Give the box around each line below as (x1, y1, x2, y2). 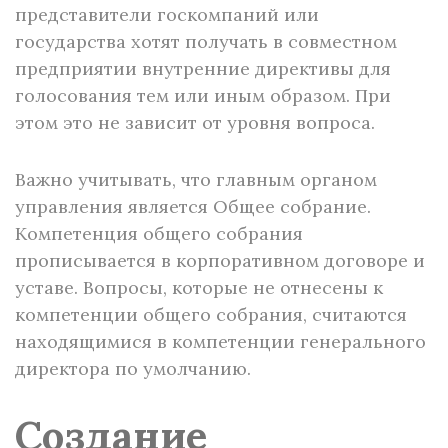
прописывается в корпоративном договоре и (15, 249, 425, 272)
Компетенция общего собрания (15, 222, 303, 245)
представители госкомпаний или (15, 3, 319, 26)
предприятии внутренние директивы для (15, 57, 391, 80)
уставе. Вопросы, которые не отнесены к (15, 276, 383, 299)
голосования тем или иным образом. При (15, 84, 391, 107)
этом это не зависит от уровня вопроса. (15, 111, 375, 134)
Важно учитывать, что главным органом (15, 168, 377, 191)
